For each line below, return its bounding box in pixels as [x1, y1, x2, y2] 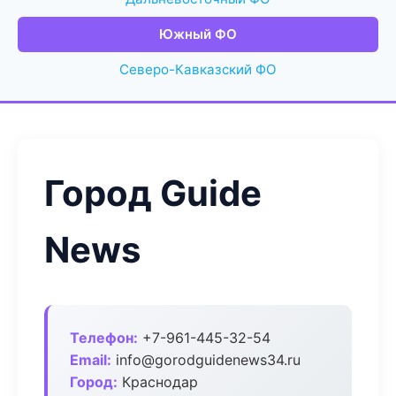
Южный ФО [159, 26, 237, 42]
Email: [70, 351, 111, 369]
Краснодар [118, 373, 198, 391]
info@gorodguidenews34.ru [111, 351, 301, 369]
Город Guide [44, 171, 262, 215]
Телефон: [70, 329, 138, 346]
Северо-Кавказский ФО [119, 61, 277, 78]
